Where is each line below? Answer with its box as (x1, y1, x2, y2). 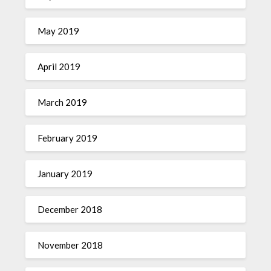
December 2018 (38, 204, 103, 215)
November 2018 (38, 240, 103, 250)
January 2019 (38, 168, 93, 179)
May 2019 (38, 25, 80, 36)
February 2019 (38, 132, 98, 143)
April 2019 (38, 61, 81, 72)
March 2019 (38, 97, 88, 108)
